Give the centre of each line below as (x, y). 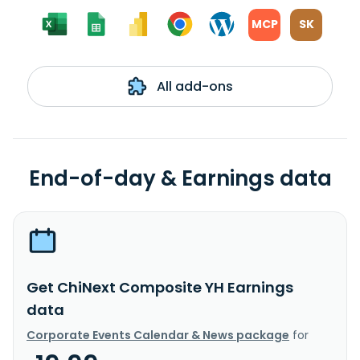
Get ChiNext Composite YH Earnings (160, 287)
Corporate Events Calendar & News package (158, 335)
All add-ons (193, 86)
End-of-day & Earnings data (180, 178)
